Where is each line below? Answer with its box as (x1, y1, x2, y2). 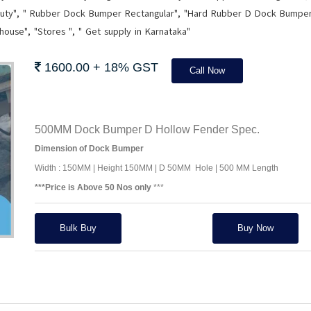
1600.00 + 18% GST (40, 60, 158, 74)
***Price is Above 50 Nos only (34, 183, 151, 192)
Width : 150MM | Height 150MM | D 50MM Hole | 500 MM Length (34, 163, 278, 173)
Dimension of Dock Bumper (34, 144, 144, 153)
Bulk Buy (59, 223, 96, 233)
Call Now (189, 65, 225, 76)
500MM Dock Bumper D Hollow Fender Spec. (34, 124, 260, 135)
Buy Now (237, 223, 274, 233)
